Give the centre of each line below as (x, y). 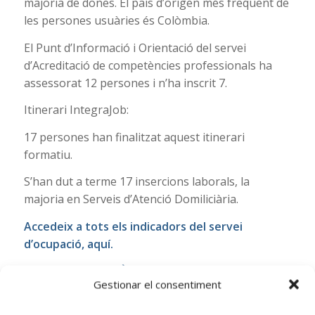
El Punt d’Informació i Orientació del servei (135, 47)
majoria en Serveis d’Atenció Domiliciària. (131, 199)
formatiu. (48, 154)
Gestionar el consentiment (157, 284)
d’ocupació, (55, 244)
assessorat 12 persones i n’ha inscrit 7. (125, 83)
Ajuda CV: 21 (70, 301)
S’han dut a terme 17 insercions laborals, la (136, 182)
